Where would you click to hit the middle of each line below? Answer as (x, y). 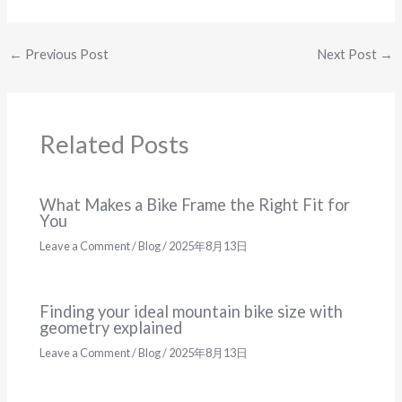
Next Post (349, 54)
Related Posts (115, 144)
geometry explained (111, 327)
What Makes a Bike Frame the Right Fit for (195, 204)
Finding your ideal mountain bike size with (192, 311)
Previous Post (65, 54)
